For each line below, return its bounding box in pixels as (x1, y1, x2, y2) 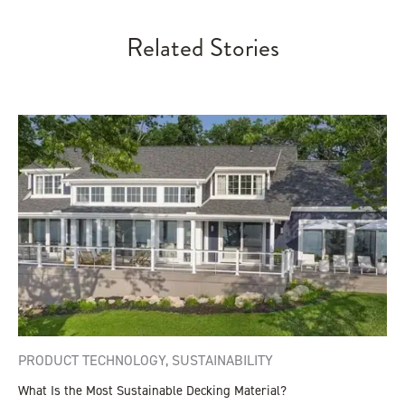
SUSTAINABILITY (172, 350, 273, 369)
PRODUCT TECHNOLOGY (18, 350, 165, 369)
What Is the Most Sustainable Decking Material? (18, 381, 287, 399)
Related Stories (126, 29, 279, 66)
